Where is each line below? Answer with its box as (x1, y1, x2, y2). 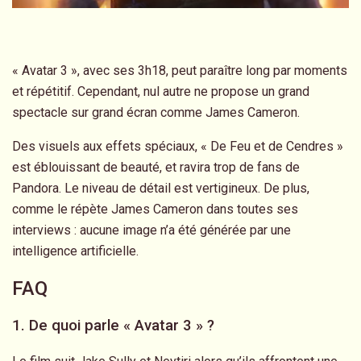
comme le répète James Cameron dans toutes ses (12, 201, 298, 218)
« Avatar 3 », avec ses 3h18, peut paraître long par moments (12, 63, 347, 79)
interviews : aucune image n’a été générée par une (12, 222, 291, 239)
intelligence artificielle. (12, 243, 139, 259)
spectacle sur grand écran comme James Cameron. (12, 105, 300, 121)
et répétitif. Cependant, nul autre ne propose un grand (12, 84, 309, 100)
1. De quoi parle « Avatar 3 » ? (12, 316, 214, 334)
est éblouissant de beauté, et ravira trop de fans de (12, 160, 300, 176)
